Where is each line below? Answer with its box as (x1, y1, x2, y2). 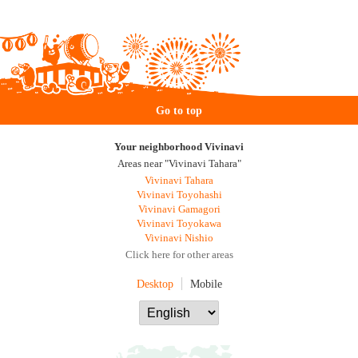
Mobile (189, 277, 222, 290)
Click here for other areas (125, 249, 233, 261)
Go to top (156, 104, 202, 117)
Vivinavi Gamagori (137, 204, 221, 215)
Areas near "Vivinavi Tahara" (117, 158, 241, 169)
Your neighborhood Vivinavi (114, 141, 244, 153)
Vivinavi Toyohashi (136, 189, 222, 201)
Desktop (136, 277, 173, 290)
